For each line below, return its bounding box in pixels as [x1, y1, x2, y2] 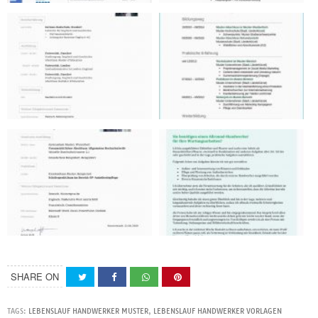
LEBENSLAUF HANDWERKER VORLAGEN [153, 307, 282, 317]
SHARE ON [11, 270, 59, 284]
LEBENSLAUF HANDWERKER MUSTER [28, 307, 148, 317]
